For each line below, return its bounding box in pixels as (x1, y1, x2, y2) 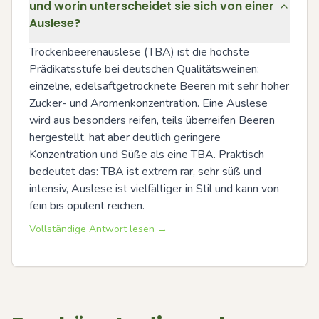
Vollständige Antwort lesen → (29, 222, 167, 236)
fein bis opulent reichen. (29, 198, 145, 214)
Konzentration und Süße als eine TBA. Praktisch (29, 147, 264, 162)
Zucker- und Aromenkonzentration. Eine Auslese (29, 95, 268, 111)
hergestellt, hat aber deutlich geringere (29, 130, 221, 145)
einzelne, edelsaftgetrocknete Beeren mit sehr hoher (29, 78, 289, 94)
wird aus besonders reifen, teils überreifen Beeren (29, 113, 275, 128)
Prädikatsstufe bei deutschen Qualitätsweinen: (29, 61, 259, 77)
